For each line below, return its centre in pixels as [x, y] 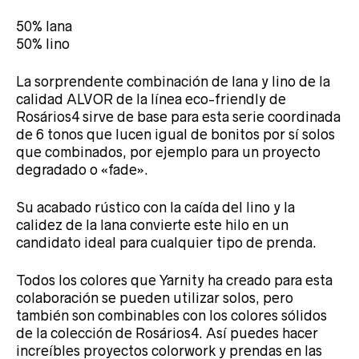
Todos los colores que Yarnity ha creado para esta [174, 280]
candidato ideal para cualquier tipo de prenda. [166, 242]
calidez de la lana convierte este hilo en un [152, 225]
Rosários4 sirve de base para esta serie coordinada [178, 117]
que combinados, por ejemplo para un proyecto [168, 152]
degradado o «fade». [82, 169]
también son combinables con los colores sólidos [171, 315]
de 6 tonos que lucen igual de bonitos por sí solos [175, 134]
